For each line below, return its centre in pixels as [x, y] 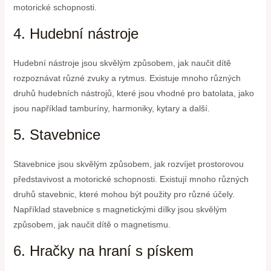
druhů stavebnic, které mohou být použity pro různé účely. [124, 194]
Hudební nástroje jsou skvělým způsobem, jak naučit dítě [122, 63]
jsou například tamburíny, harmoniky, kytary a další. [111, 109]
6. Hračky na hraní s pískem [103, 251]
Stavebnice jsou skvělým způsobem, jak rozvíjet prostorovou [128, 164]
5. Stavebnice [57, 135]
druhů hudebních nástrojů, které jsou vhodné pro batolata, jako [133, 93]
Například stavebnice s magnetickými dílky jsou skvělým [120, 210]
